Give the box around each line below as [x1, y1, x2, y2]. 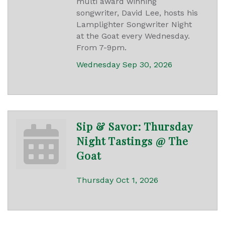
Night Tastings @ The [76, 134, 188, 148]
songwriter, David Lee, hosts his [76, 8, 198, 18]
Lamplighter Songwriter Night [76, 20, 192, 30]
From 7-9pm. [76, 43, 127, 53]
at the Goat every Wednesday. [76, 31, 190, 41]
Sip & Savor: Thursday [76, 119, 193, 134]
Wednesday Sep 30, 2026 [76, 60, 172, 70]
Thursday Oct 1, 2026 [76, 175, 158, 185]
